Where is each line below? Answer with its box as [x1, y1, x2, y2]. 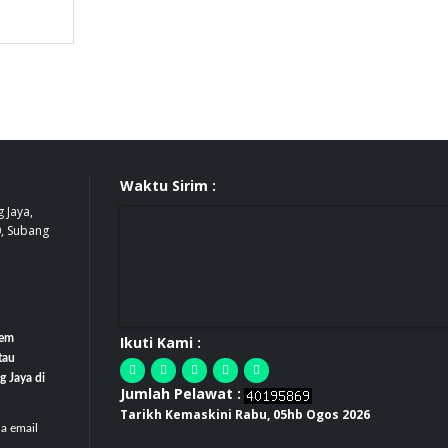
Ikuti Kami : [119, 333, 201, 352]
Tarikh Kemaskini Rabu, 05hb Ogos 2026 [119, 406, 370, 424]
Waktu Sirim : [119, 176, 216, 195]
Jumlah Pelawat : [119, 384, 241, 404]
